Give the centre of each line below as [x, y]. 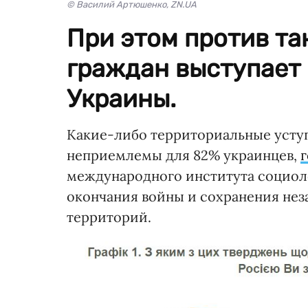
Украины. [121, 98]
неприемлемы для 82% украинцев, [184, 155]
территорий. [109, 217]
